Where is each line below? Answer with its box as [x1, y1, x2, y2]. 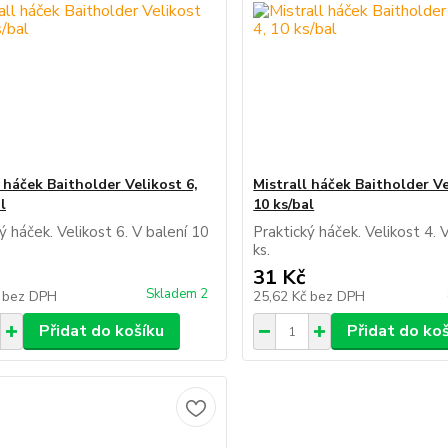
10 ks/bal [253, 195, 315, 214]
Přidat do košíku [38, 320, 164, 342]
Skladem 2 [146, 285, 212, 303]
